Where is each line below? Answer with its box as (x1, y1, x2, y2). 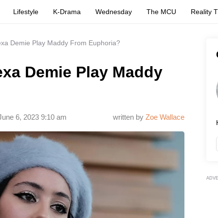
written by (113, 113, 145, 121)
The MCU (146, 8, 177, 16)
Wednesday (95, 8, 132, 16)
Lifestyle (13, 8, 39, 16)
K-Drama (53, 8, 81, 16)
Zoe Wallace (145, 113, 184, 121)
